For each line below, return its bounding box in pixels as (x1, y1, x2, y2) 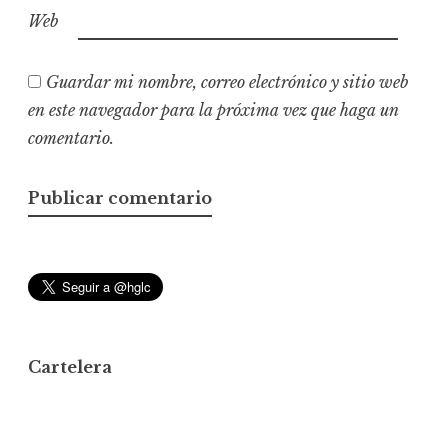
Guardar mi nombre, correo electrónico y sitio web (46, 72, 409, 93)
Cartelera (28, 357, 112, 378)
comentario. (28, 128, 114, 149)
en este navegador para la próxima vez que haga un (28, 100, 399, 121)
